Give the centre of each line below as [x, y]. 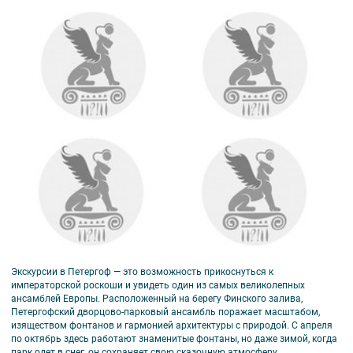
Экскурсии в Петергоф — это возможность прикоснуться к [142, 272]
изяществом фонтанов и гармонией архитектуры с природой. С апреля [172, 326]
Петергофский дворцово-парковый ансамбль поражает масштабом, [165, 312]
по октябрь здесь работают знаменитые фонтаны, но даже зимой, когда [174, 339]
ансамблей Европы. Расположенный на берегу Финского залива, [157, 299]
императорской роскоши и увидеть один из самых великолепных [158, 286]
